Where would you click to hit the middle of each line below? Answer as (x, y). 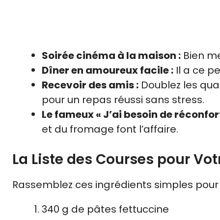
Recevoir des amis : (90, 85)
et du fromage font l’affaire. (110, 129)
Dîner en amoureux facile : (108, 70)
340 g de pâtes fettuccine (105, 209)
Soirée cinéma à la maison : (111, 55)
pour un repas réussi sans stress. (123, 99)
